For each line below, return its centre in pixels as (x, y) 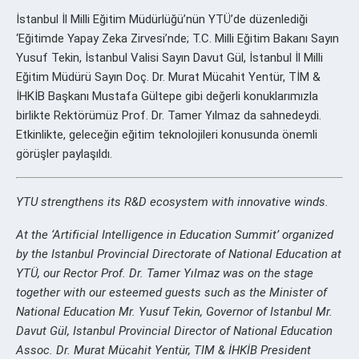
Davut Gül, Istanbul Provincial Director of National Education (174, 331)
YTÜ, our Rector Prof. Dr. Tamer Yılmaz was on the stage (165, 273)
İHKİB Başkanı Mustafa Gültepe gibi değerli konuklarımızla (167, 96)
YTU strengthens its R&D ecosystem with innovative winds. (172, 202)
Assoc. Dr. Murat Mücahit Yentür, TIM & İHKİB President (163, 350)
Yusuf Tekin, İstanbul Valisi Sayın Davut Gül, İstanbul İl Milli (169, 57)
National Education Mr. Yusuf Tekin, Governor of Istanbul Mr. (174, 311)
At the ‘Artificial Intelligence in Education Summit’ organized (175, 234)
